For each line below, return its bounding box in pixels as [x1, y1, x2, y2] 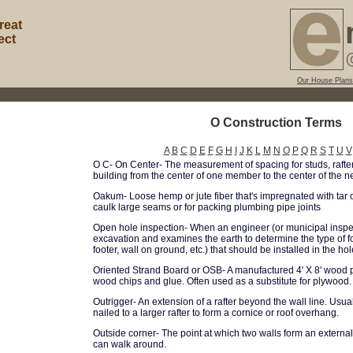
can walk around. [93, 339, 166, 350]
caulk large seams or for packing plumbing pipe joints [93, 202, 321, 213]
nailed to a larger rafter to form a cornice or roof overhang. [93, 307, 339, 318]
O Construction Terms [210, 116, 342, 129]
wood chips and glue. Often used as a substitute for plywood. [93, 276, 351, 287]
